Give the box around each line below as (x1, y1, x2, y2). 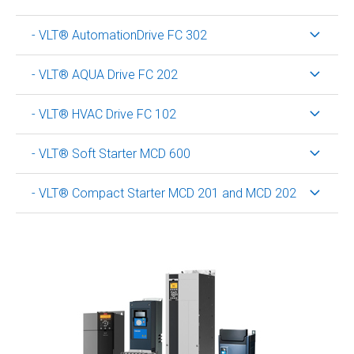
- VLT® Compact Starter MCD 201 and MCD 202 (32, 185, 296, 201)
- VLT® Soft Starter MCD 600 (32, 145, 190, 161)
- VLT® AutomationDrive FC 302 (32, 27, 207, 43)
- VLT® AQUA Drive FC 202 (32, 66, 178, 82)
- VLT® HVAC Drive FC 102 (32, 106, 176, 122)
